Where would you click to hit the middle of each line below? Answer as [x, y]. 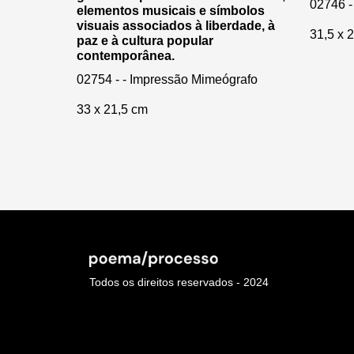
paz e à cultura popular [145, 40]
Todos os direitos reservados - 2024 [179, 282]
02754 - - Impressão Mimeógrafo [167, 79]
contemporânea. [126, 55]
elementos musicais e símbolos [171, 10]
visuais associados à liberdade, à [176, 25]
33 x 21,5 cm [112, 109]
